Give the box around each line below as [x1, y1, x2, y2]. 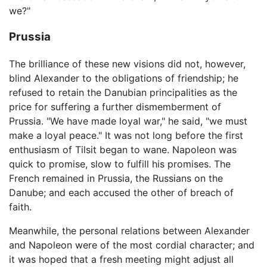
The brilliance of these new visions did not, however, [9, 58, 246, 70]
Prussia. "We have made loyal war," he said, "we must [9, 115, 247, 128]
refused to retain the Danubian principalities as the [9, 86, 237, 99]
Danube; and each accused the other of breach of [9, 187, 234, 199]
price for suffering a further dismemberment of [9, 101, 221, 113]
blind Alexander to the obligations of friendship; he [9, 72, 238, 85]
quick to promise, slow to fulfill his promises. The [9, 158, 231, 170]
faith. [9, 201, 32, 213]
